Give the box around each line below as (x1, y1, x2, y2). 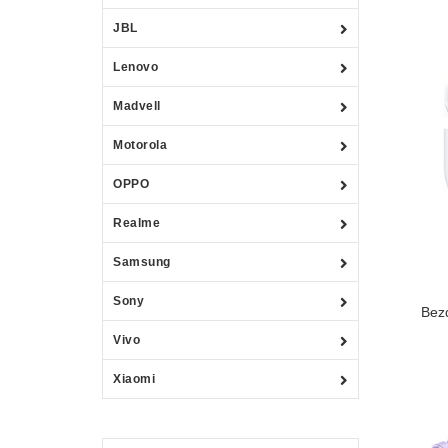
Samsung (113, 254, 171, 269)
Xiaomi (113, 371, 155, 386)
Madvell (113, 98, 161, 113)
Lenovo (113, 59, 158, 74)
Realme (113, 215, 160, 230)
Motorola (113, 137, 167, 152)
